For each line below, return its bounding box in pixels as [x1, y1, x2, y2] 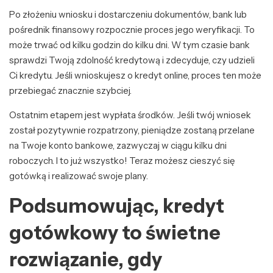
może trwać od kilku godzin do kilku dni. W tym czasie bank [9, 39, 250, 51]
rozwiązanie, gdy [9, 247, 162, 272]
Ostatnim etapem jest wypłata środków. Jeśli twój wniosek [9, 109, 251, 121]
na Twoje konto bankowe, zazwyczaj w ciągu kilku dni [9, 140, 227, 152]
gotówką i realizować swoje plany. [9, 170, 148, 182]
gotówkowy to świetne [9, 221, 221, 245]
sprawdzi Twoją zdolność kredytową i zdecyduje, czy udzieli [9, 54, 255, 66]
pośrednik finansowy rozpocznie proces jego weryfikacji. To [9, 24, 255, 36]
